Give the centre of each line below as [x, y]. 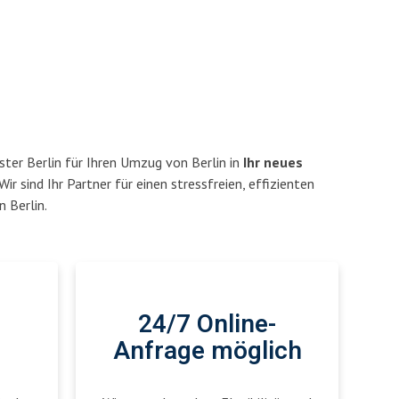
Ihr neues [273, 162]
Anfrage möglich [207, 351]
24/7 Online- [207, 325]
